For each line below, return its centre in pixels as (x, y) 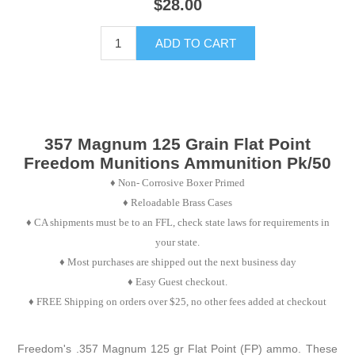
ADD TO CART (195, 44)
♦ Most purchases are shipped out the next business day (177, 262)
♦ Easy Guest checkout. (177, 282)
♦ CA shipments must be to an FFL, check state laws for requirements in (177, 223)
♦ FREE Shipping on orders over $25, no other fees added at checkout (177, 302)
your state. (177, 242)
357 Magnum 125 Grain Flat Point (177, 144)
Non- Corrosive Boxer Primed (181, 183)
